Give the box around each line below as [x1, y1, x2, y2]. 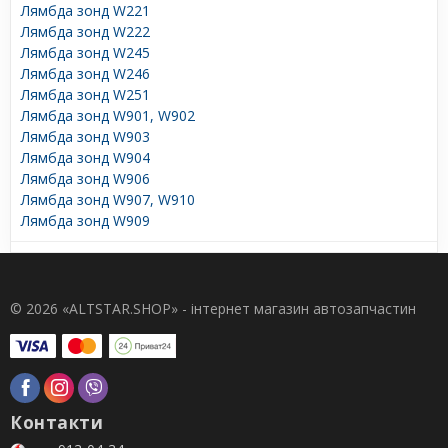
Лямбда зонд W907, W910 [21, 189, 195, 209]
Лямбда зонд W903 [21, 126, 150, 146]
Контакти [10, 411, 103, 434]
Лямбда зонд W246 [21, 63, 150, 83]
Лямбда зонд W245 [21, 42, 150, 62]
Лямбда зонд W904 [21, 147, 150, 167]
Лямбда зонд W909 [21, 210, 150, 230]
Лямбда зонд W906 [21, 168, 150, 188]
